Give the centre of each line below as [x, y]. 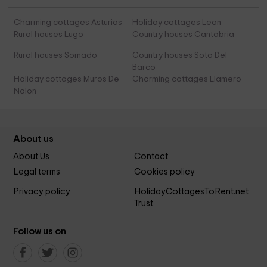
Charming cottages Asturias [68, 23]
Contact [151, 157]
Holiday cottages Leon [176, 23]
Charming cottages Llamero [187, 80]
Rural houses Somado [56, 56]
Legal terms [37, 172]
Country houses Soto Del [179, 56]
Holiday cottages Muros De [67, 80]
